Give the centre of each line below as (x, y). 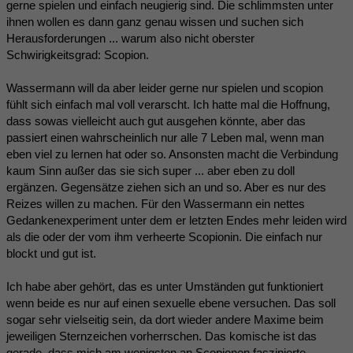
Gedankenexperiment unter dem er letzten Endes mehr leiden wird (176, 220)
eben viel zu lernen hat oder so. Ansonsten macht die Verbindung (172, 154)
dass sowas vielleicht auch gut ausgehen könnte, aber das (156, 121)
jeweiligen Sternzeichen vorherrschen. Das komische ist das (162, 336)
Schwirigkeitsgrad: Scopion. (78, 54)
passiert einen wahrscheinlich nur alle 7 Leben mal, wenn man (165, 137)
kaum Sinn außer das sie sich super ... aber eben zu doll (150, 170)
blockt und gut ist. (51, 253)
